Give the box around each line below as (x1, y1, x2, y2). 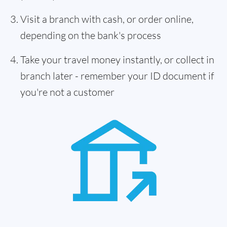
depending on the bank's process (20, 29, 161, 42)
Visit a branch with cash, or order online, (20, 13, 194, 25)
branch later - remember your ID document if (20, 69, 214, 82)
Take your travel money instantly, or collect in (20, 53, 214, 66)
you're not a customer (20, 86, 115, 98)
